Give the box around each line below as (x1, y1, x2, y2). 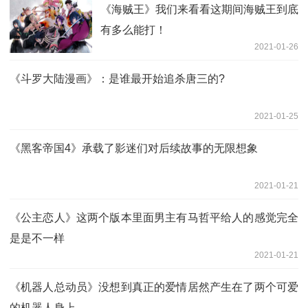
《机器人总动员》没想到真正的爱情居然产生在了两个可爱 (10, 280, 298, 293)
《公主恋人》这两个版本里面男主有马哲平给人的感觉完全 (10, 211, 298, 223)
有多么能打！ (100, 23, 166, 36)
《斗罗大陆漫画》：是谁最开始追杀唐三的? (10, 72, 225, 85)
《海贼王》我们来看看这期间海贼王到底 (100, 3, 298, 15)
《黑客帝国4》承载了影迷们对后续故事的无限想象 (10, 142, 258, 154)
